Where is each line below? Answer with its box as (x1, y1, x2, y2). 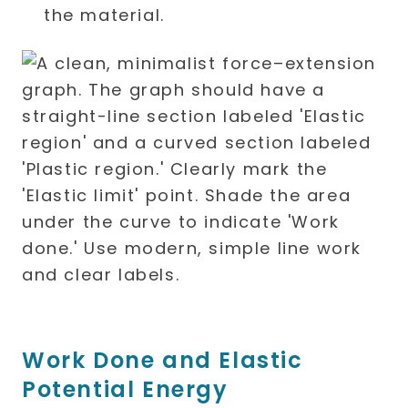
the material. (44, 4, 165, 26)
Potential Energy (22, 374, 229, 404)
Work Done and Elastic (22, 345, 303, 375)
